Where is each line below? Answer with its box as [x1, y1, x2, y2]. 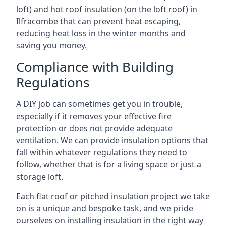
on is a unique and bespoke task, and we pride [16, 203, 193, 214]
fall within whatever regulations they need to [16, 147, 187, 158]
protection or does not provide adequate [16, 123, 173, 134]
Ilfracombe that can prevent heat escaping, [16, 16, 181, 27]
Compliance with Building [16, 58, 174, 76]
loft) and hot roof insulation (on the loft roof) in [16, 4, 197, 15]
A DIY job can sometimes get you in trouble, [16, 98, 183, 109]
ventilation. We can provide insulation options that [16, 135, 208, 146]
